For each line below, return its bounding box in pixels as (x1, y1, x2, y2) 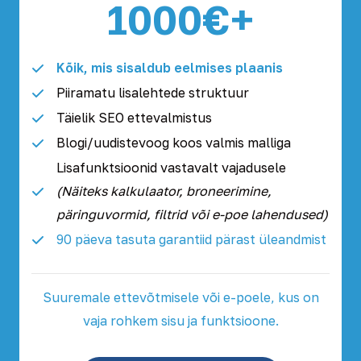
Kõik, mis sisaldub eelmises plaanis (56, 60, 283, 76)
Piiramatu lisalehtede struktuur (56, 85, 249, 101)
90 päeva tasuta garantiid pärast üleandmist (56, 231, 326, 247)
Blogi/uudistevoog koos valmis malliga (56, 135, 291, 151)
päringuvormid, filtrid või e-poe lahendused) (56, 206, 328, 222)
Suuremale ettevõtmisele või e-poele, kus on (42, 289, 319, 305)
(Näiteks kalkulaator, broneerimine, (56, 183, 272, 199)
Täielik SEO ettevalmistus (56, 110, 212, 126)
